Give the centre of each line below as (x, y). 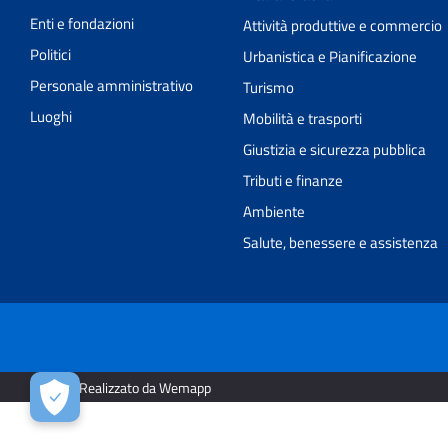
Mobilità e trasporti (303, 119)
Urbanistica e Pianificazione (330, 57)
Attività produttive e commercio (343, 26)
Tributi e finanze (293, 181)
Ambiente (274, 212)
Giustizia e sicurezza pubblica (335, 150)
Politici (50, 55)
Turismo (269, 88)
